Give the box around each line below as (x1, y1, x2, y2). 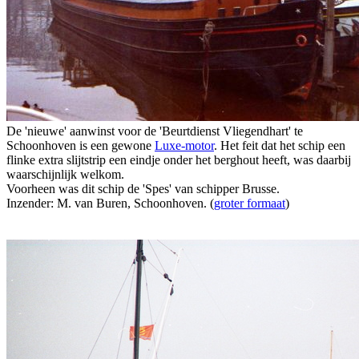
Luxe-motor (155, 138, 214, 152)
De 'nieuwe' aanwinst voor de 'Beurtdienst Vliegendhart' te (6, 123, 303, 138)
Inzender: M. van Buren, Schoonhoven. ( (6, 196, 214, 210)
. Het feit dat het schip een (214, 138, 345, 152)
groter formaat (214, 196, 285, 210)
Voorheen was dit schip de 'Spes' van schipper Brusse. (6, 181, 280, 196)
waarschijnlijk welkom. (6, 167, 124, 181)
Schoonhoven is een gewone (6, 138, 155, 152)
